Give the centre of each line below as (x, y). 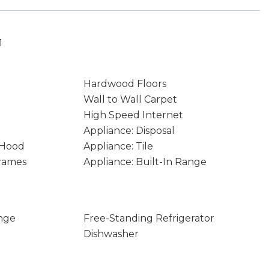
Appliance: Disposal (129, 131)
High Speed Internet (133, 115)
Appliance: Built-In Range (145, 162)
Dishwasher (111, 234)
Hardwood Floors (125, 84)
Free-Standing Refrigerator (149, 218)
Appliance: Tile (118, 146)
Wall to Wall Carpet (130, 99)
